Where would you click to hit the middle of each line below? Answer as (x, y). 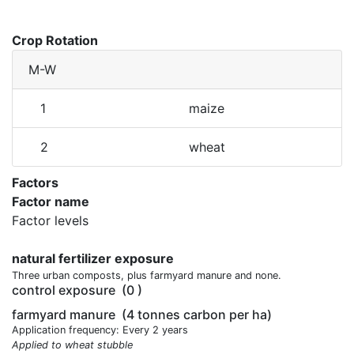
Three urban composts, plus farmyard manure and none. (147, 275)
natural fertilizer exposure (93, 258)
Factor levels (50, 220)
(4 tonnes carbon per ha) (195, 314)
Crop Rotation (55, 40)
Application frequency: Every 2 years (100, 330)
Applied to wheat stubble (72, 345)
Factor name (51, 201)
